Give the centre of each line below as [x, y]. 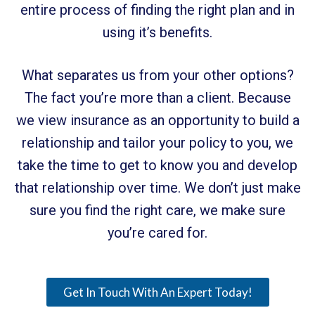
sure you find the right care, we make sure [157, 210]
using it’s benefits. [157, 33]
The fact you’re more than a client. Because [157, 97]
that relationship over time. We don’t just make [157, 187]
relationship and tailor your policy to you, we [157, 142]
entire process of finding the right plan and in [157, 10]
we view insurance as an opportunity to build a [157, 120]
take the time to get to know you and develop [157, 165]
